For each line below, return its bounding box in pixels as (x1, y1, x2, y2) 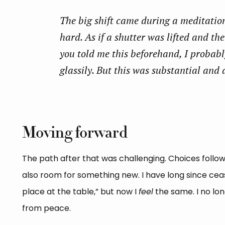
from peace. (22, 202, 71, 214)
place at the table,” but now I (22, 186, 139, 198)
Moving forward (22, 122, 128, 144)
